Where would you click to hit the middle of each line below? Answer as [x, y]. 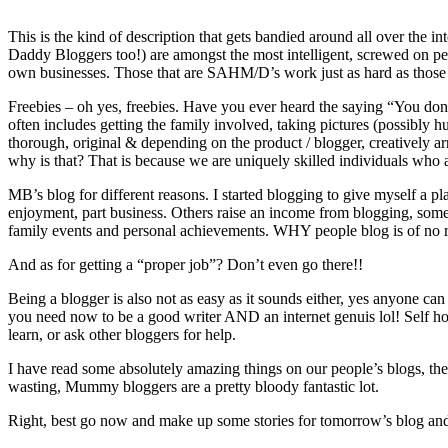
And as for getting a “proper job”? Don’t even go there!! [185, 264]
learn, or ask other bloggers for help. [122, 334]
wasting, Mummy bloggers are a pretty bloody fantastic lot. [193, 386]
